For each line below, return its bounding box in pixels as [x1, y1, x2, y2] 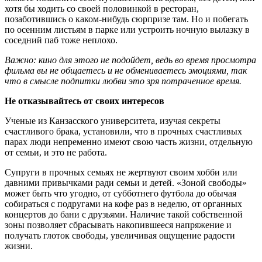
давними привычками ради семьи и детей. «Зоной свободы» [5, 177, 247, 188]
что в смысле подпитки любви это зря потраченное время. [5, 75, 242, 86]
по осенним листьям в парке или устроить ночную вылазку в [5, 24, 250, 35]
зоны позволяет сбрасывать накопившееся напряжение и [5, 219, 232, 230]
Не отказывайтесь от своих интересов [5, 95, 164, 106]
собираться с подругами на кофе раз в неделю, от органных [5, 198, 242, 209]
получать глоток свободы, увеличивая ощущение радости [5, 230, 235, 240]
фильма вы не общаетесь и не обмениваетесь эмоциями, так [5, 65, 247, 75]
